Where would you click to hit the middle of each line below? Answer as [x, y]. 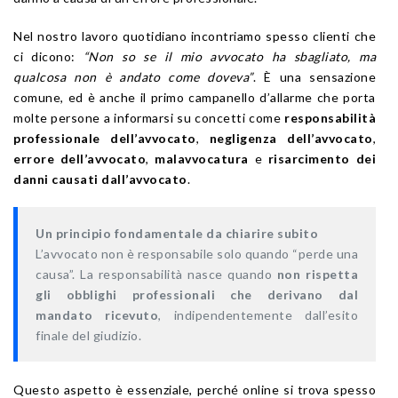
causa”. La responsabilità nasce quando [156, 274]
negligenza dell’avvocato [291, 138]
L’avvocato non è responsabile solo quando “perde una [197, 253]
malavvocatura [202, 158]
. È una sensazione [314, 76]
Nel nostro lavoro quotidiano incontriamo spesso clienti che [195, 36]
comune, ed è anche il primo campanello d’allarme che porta [195, 97]
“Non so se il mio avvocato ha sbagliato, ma [230, 56]
